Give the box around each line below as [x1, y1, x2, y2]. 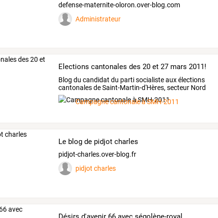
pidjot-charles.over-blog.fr [58, 150, 137, 159]
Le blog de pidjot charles [58, 137, 139, 146]
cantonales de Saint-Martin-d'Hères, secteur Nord [58, 83, 206, 91]
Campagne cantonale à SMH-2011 [75, 97, 180, 106]
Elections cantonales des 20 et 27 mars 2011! [58, 62, 207, 71]
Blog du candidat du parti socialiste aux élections [58, 75, 205, 84]
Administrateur [75, 15, 121, 23]
